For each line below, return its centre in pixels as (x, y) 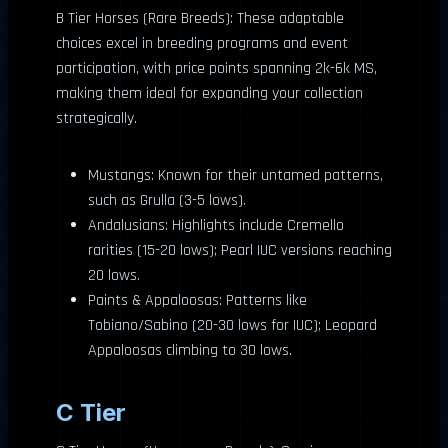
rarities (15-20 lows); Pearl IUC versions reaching (240, 250)
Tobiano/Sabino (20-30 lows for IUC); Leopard (232, 325)
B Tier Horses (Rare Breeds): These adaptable (200, 18)
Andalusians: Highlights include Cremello (216, 225)
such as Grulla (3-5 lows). (167, 200)
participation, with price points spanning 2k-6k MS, (216, 68)
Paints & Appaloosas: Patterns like (197, 300)
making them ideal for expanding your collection (209, 93)
